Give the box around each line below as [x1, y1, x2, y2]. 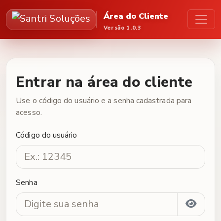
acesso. [16, 107, 42, 118]
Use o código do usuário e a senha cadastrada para [16, 95, 192, 107]
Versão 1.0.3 [103, 24, 142, 32]
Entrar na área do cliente [16, 72, 192, 92]
